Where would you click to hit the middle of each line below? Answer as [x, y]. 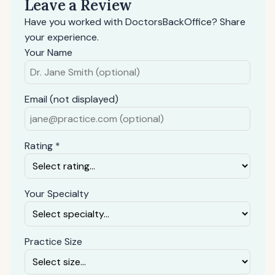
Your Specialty [57, 194]
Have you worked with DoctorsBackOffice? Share [135, 22]
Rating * [42, 146]
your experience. [62, 37]
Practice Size [53, 242]
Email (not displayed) [72, 99]
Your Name [48, 52]
